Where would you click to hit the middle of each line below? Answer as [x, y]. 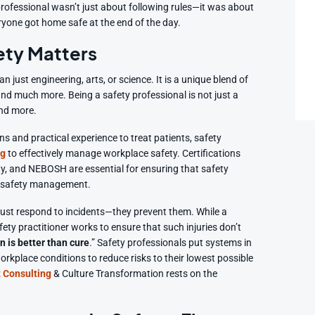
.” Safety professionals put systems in [171, 243]
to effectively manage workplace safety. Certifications [123, 153]
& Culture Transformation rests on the [135, 274]
